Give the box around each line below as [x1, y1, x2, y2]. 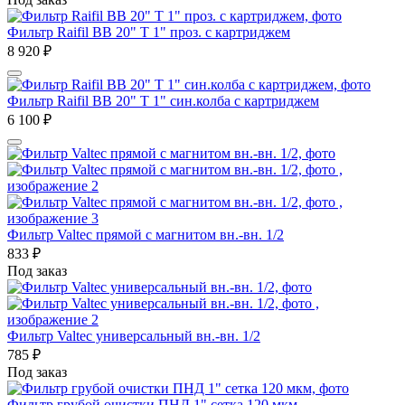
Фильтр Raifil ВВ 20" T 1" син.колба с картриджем [7, 92, 319, 108]
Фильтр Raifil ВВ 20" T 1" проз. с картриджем [7, 24, 290, 40]
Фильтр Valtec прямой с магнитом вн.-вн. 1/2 [7, 226, 284, 242]
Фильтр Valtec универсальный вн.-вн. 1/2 [7, 327, 260, 344]
